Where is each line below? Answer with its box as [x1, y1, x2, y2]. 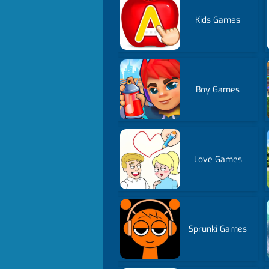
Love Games [193, 153, 242, 165]
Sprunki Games [189, 223, 247, 235]
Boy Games [196, 83, 240, 95]
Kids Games [195, 14, 241, 26]
